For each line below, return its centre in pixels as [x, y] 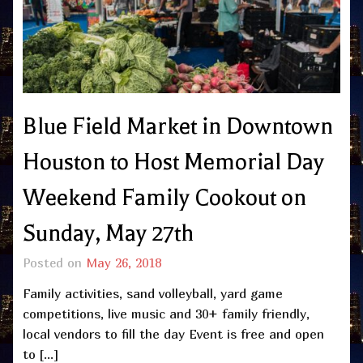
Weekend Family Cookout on [164, 197]
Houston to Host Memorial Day [173, 162]
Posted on [54, 262]
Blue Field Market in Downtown [178, 126]
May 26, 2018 [124, 262]
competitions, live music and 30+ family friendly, [166, 313]
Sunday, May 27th [108, 233]
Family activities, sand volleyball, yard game [153, 293]
